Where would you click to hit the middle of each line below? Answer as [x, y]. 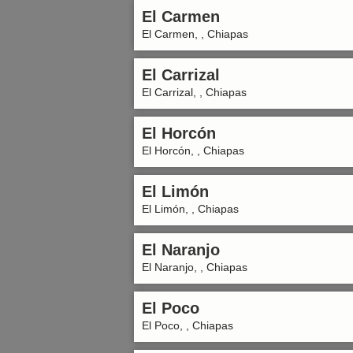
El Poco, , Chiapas [188, 325]
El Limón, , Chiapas [190, 209]
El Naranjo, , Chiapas [195, 267]
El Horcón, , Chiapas [193, 150]
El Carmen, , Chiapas [195, 34]
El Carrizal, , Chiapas [194, 92]
